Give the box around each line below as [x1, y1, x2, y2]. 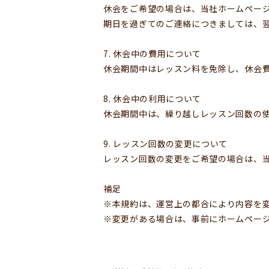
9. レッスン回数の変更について [103, 137, 228, 150]
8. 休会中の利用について [103, 92, 202, 104]
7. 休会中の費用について [103, 47, 202, 59]
